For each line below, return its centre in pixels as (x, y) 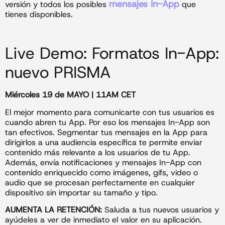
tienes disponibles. (39, 14)
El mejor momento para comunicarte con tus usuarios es (110, 112)
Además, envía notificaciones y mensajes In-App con (103, 162)
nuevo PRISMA (58, 73)
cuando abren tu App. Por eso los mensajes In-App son (107, 122)
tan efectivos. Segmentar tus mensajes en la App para (106, 132)
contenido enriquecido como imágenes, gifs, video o (101, 172)
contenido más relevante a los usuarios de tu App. (98, 152)
